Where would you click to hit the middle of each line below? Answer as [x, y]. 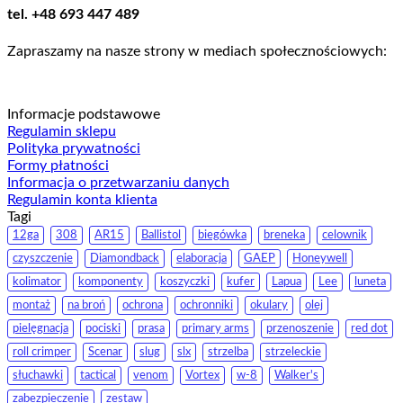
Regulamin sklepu [62, 131]
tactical [98, 375]
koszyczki [185, 281]
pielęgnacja [40, 328]
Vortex [202, 375]
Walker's [296, 375]
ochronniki [206, 304]
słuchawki [38, 375]
